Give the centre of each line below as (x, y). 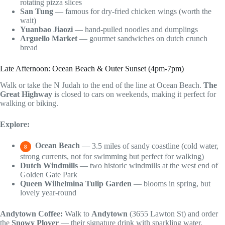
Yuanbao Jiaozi (46, 29)
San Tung (37, 11)
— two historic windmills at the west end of (148, 165)
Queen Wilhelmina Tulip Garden (76, 183)
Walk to (77, 213)
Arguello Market (49, 38)
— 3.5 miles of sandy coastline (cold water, (149, 146)
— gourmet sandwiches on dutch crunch (142, 38)
